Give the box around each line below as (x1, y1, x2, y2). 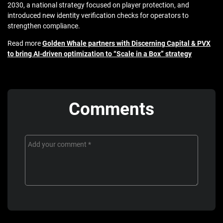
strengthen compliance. (7, 22, 80, 30)
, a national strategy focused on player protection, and (23, 1, 189, 9)
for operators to (140, 11, 189, 20)
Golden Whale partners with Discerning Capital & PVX (42, 39, 211, 48)
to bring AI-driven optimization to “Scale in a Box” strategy (7, 50, 192, 58)
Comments (69, 99, 154, 120)
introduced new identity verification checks (7, 11, 140, 20)
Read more (7, 39, 42, 48)
